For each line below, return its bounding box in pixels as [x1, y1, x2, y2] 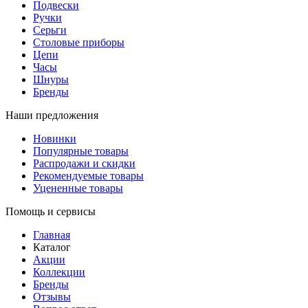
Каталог [33, 241, 71, 254]
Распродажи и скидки [33, 157, 135, 170]
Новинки [33, 133, 76, 145]
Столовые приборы [33, 36, 124, 49]
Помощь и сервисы [5, 206, 96, 218]
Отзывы [33, 291, 71, 303]
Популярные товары [33, 145, 129, 157]
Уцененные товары [33, 182, 123, 195]
